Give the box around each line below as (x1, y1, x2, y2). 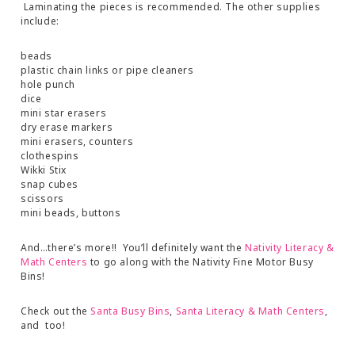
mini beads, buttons (21, 205, 121, 219)
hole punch (21, 77, 76, 91)
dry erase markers (21, 120, 113, 134)
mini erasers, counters (21, 134, 134, 148)
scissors (21, 191, 64, 205)
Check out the (21, 303, 91, 318)
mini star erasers (21, 105, 107, 120)
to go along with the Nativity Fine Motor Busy (87, 254, 314, 269)
